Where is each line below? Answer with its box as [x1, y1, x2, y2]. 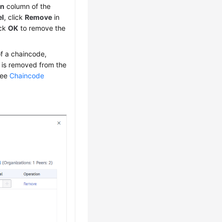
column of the [4, 2, 51, 10]
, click [4, 13, 25, 21]
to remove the [18, 24, 66, 32]
